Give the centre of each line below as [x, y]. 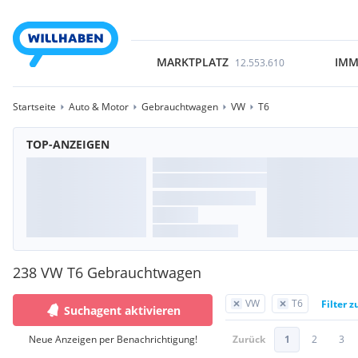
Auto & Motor [99, 107]
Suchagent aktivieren [122, 310]
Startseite [34, 107]
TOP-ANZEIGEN [68, 144]
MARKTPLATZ [192, 62]
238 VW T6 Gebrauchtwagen [107, 272]
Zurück [249, 339]
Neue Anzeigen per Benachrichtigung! [113, 339]
